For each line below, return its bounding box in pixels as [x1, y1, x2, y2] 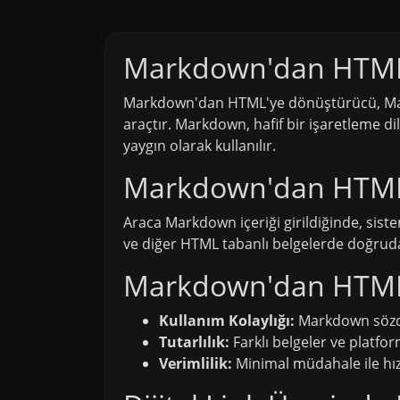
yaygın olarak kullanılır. [123, 135, 276, 155]
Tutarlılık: [159, 331, 229, 352]
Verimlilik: [159, 353, 232, 373]
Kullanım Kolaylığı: [159, 310, 295, 330]
